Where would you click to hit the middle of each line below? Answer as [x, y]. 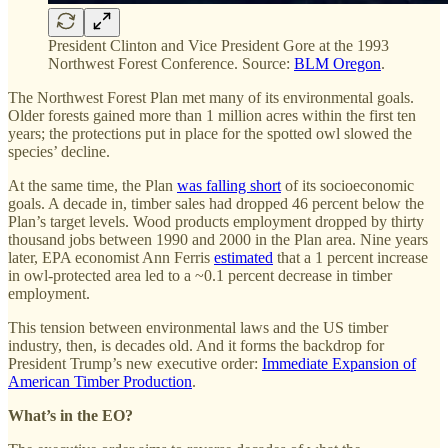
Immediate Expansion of [339, 363]
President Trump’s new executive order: [135, 363]
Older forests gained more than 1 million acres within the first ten [212, 115]
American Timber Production [100, 381]
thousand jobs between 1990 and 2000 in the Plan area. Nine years [218, 239]
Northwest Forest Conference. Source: [171, 63]
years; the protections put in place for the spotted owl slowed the [210, 133]
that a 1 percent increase [350, 257]
